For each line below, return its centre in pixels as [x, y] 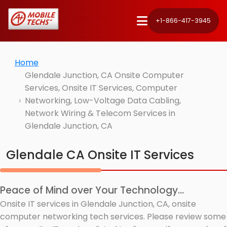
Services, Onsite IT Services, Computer [101, 88]
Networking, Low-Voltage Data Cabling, [103, 101]
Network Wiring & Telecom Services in [100, 113]
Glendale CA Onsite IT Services [100, 155]
